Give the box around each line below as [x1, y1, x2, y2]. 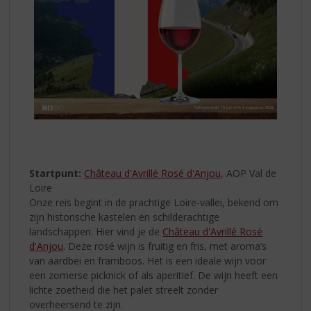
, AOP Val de [221, 167, 277, 180]
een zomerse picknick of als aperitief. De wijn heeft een [29, 269, 278, 283]
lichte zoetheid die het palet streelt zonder [29, 283, 219, 297]
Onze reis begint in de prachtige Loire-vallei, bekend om [29, 196, 279, 210]
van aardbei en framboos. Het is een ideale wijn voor [29, 254, 267, 268]
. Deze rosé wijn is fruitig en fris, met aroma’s [63, 239, 267, 253]
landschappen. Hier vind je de [29, 225, 163, 239]
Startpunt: [29, 167, 82, 180]
